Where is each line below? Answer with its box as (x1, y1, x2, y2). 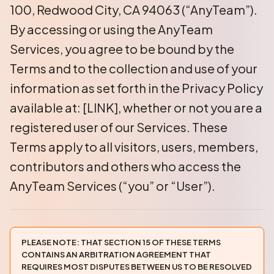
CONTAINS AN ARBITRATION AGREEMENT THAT (21, 250, 211, 259)
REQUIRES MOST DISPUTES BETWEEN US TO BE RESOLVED (21, 262, 252, 272)
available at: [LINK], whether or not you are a (10, 100, 262, 115)
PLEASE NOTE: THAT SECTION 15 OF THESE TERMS (21, 237, 221, 247)
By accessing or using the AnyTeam (10, 21, 213, 37)
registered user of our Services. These (10, 119, 228, 135)
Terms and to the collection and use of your (10, 61, 257, 76)
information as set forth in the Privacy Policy (10, 80, 263, 95)
